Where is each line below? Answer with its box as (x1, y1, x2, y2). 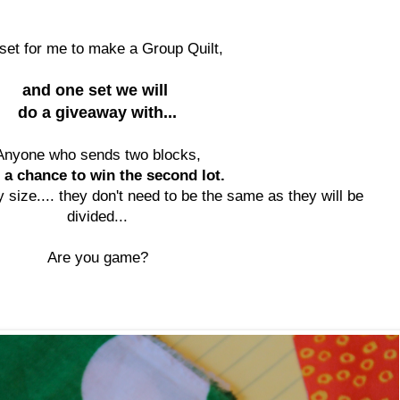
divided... (67, 207, 128, 224)
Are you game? (46, 248, 148, 265)
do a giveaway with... (18, 103, 177, 121)
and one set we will (22, 80, 172, 99)
